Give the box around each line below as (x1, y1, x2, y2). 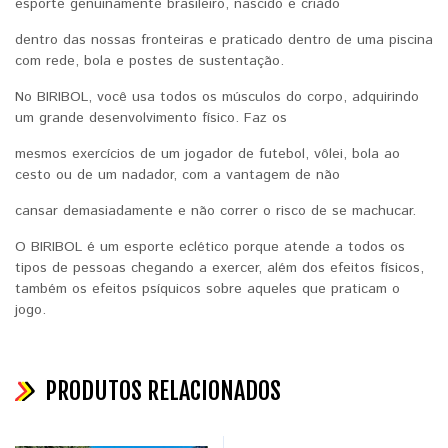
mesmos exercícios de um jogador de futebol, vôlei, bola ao (15, 143, 400, 164)
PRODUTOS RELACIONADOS (45, 375, 281, 406)
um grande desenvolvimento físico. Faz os (15, 107, 287, 128)
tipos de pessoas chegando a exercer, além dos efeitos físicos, (15, 257, 424, 278)
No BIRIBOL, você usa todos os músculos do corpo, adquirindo (15, 86, 419, 107)
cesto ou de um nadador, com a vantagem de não (15, 164, 340, 185)
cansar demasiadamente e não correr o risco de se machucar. (15, 200, 416, 221)
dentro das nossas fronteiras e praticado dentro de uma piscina (15, 29, 433, 50)
